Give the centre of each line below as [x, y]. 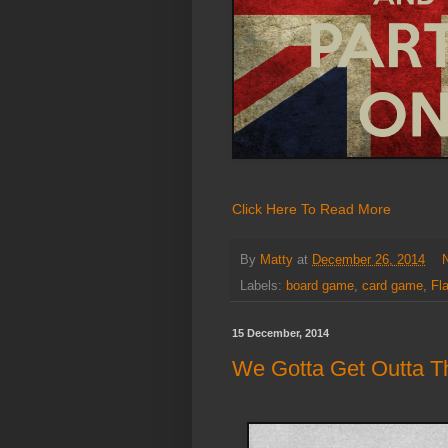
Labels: [263, 286]
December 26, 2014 [368, 259]
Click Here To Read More [311, 209]
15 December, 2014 [280, 333]
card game [392, 286]
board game [320, 286]
